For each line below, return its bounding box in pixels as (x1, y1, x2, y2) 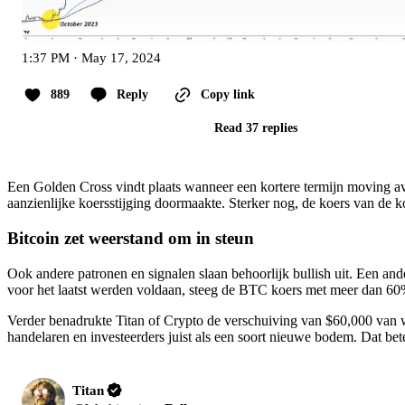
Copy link (201, 88, 255, 102)
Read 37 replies (214, 121, 297, 136)
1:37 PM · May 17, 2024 (22, 51, 161, 66)
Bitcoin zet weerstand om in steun (7, 229, 254, 249)
